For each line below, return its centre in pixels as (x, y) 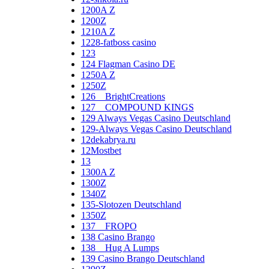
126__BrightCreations (123, 96)
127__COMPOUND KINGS (137, 107)
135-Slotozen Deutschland (131, 204)
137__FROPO (109, 226)
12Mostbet (101, 150)
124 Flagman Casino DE (128, 64)
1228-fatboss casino (118, 42)
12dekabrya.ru (108, 139)
